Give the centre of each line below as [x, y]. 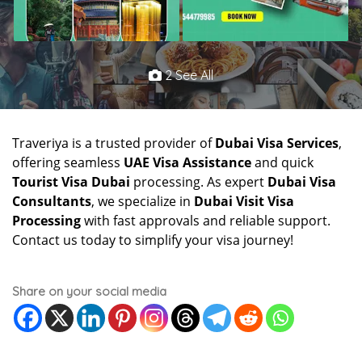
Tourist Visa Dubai [71, 181]
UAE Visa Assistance [187, 162]
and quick [282, 162]
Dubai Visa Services [277, 143]
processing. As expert [199, 181]
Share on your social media [89, 291]
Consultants [52, 201]
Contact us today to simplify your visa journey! [153, 240]
